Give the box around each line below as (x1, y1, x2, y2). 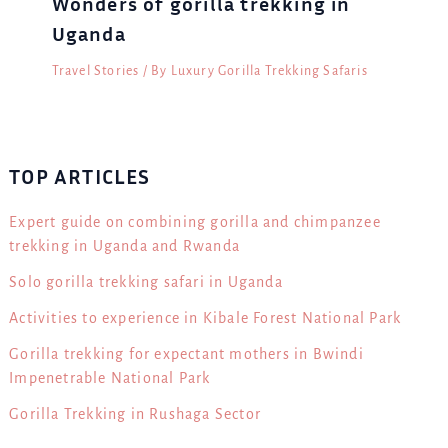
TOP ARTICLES (9, 163, 151, 189)
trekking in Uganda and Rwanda (9, 237, 240, 254)
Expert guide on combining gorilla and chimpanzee (9, 213, 381, 230)
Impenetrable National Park (9, 369, 211, 386)
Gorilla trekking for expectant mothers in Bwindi (9, 345, 364, 362)
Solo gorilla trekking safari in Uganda (9, 273, 283, 290)
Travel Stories (51, 63, 140, 78)
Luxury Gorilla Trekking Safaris (170, 63, 368, 78)
